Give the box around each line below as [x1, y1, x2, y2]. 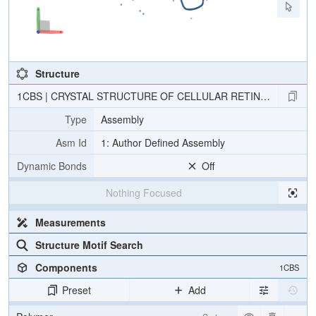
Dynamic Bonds [17, 159, 87, 173]
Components [35, 260, 97, 274]
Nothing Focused [105, 186, 182, 200]
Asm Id [56, 135, 87, 150]
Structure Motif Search [35, 238, 143, 252]
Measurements [35, 215, 106, 229]
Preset [62, 283, 92, 297]
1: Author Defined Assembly [101, 135, 225, 150]
